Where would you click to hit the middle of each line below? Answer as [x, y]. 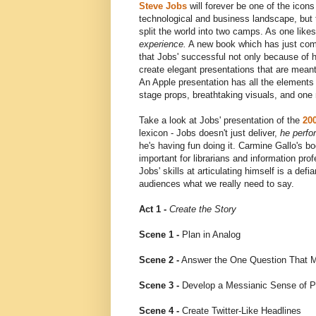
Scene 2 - [159, 260]
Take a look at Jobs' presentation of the [221, 121]
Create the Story [203, 209]
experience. [163, 44]
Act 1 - [154, 209]
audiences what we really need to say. [217, 184]
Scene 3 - [159, 286]
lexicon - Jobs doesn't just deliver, [209, 133]
